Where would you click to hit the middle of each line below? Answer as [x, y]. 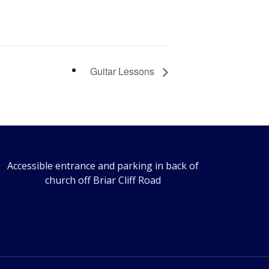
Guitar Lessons [123, 71]
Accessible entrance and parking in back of [103, 165]
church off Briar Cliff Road [103, 180]
